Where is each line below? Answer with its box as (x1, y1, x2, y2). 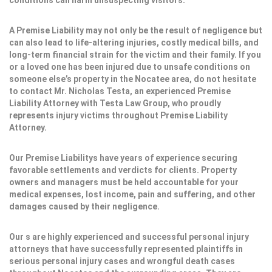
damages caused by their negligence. (9, 202, 160, 211)
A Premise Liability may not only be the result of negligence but (9, 25, 262, 35)
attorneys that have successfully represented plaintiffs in (9, 244, 243, 254)
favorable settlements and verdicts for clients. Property (9, 165, 237, 175)
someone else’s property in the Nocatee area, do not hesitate (9, 74, 256, 84)
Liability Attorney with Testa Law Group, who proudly (9, 98, 221, 108)
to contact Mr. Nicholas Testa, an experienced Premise (9, 86, 231, 96)
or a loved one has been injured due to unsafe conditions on (9, 62, 250, 72)
